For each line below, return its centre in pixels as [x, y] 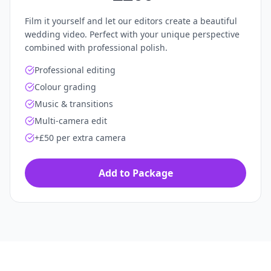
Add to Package [135, 173]
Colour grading [65, 87]
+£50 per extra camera [80, 137]
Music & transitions [74, 103]
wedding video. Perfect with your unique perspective [132, 34]
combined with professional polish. [96, 47]
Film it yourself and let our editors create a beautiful [131, 21]
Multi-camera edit [71, 120]
